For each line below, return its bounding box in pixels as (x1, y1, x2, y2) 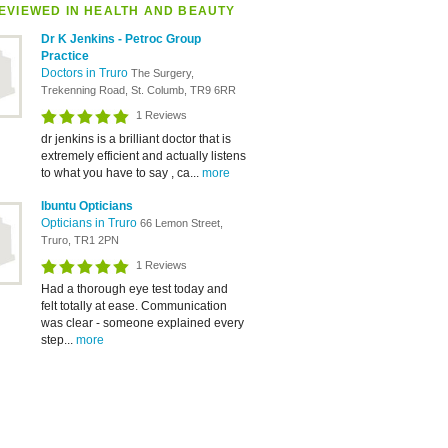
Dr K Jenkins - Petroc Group (41, 32, 201, 46)
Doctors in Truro (41, 66, 131, 80)
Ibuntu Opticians (41, 199, 133, 213)
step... (41, 333, 76, 347)
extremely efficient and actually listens (41, 149, 246, 163)
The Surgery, (131, 67, 194, 79)
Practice (41, 49, 89, 63)
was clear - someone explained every (41, 316, 244, 330)
